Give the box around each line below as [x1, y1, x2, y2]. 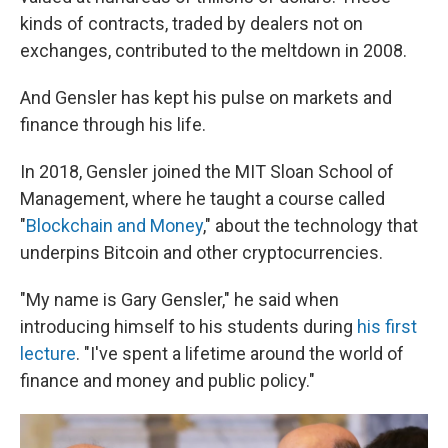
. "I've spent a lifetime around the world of [76, 343, 404, 365]
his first [357, 316, 417, 338]
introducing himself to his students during [20, 316, 357, 338]
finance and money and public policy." [20, 370, 315, 392]
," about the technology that [203, 215, 418, 237]
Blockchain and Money [26, 215, 203, 237]
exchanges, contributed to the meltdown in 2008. [20, 40, 407, 62]
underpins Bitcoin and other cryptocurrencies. [20, 242, 383, 264]
